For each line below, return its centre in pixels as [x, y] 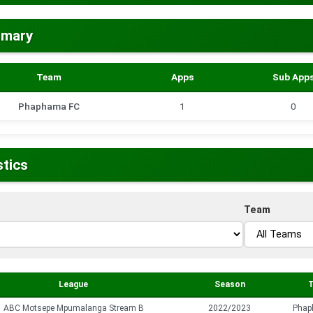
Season [230, 284]
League [73, 284]
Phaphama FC [49, 106]
